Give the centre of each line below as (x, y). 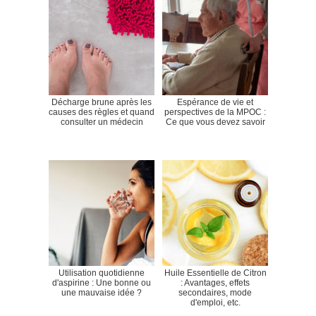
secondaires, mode (215, 293)
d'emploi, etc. (215, 303)
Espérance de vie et (215, 103)
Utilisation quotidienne (102, 273)
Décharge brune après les (102, 103)
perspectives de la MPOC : (215, 113)
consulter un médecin (102, 122)
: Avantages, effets (215, 283)
